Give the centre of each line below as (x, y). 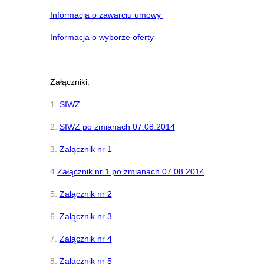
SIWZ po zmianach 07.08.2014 (117, 127)
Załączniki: (70, 82)
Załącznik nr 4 (85, 239)
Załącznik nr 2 (85, 194)
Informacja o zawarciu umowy (106, 15)
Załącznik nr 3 (85, 216)
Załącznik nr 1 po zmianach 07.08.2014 (131, 171)
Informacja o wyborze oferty (102, 37)
